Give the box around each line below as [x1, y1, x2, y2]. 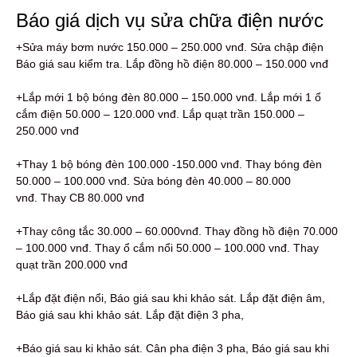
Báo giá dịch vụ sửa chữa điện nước [16, 9, 324, 31]
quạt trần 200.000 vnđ [16, 257, 127, 271]
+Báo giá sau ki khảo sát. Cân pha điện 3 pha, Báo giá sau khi [16, 341, 329, 355]
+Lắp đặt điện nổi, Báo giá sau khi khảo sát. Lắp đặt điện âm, [16, 291, 325, 304]
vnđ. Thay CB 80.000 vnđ [16, 190, 144, 204]
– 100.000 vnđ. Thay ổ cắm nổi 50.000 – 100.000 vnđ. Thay [16, 241, 319, 254]
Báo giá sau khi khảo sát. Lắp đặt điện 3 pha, [16, 308, 244, 321]
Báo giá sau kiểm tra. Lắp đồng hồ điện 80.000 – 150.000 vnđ [16, 57, 328, 70]
